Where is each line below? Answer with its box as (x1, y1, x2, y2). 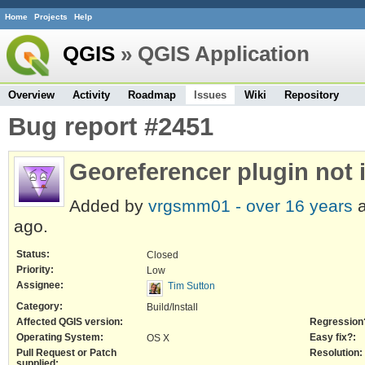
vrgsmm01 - (148, 196, 241, 216)
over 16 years (246, 196, 353, 216)
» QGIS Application (115, 41, 310, 66)
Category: (16, 301, 63, 312)
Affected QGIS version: (16, 316, 123, 328)
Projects (34, 12, 68, 22)
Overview (8, 88, 55, 101)
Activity (73, 88, 110, 101)
